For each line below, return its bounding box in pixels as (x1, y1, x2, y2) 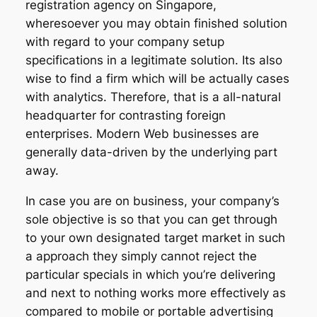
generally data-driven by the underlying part (25, 145, 277, 160)
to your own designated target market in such (25, 231, 285, 246)
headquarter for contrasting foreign (25, 108, 226, 123)
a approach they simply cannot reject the (25, 249, 257, 264)
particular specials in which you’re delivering (25, 267, 275, 282)
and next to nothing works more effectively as (25, 286, 286, 301)
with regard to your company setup (25, 35, 224, 50)
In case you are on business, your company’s (25, 194, 279, 209)
